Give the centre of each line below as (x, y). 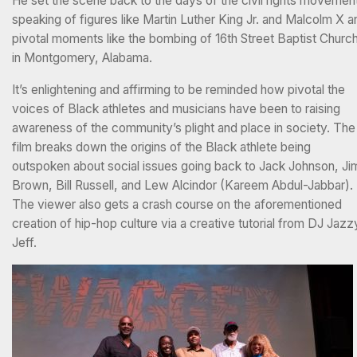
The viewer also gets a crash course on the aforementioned (177, 204)
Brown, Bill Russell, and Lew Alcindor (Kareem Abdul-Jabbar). (182, 185)
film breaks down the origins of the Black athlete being (161, 147)
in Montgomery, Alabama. (84, 58)
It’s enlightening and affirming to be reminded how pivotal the (178, 89)
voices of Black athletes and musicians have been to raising (176, 108)
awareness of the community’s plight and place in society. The (184, 127)
